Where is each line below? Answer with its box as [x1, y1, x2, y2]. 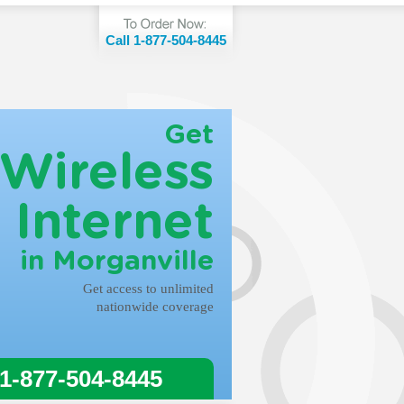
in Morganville [20, 248, 214, 275]
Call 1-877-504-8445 [106, 32, 226, 48]
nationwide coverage [96, 299, 214, 314]
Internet [15, 198, 214, 248]
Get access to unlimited [83, 281, 214, 296]
